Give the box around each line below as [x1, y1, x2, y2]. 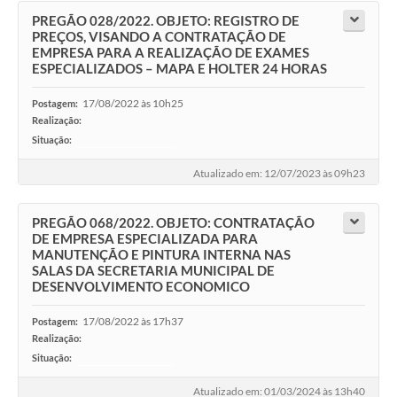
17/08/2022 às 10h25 [82, 97, 183, 111]
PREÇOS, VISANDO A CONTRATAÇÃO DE [32, 28, 286, 45]
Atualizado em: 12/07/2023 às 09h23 [193, 167, 365, 181]
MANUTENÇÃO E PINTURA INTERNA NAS [32, 246, 291, 263]
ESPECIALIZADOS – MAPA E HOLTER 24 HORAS [32, 60, 327, 77]
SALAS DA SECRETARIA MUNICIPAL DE [32, 262, 275, 279]
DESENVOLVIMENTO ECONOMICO [32, 278, 250, 295]
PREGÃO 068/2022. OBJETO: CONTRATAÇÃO [32, 214, 315, 231]
